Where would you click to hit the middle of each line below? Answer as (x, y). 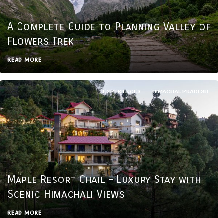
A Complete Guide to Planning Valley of (109, 27)
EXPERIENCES (122, 91)
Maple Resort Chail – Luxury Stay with (104, 179)
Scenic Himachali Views (66, 194)
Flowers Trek (41, 42)
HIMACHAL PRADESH (180, 91)
